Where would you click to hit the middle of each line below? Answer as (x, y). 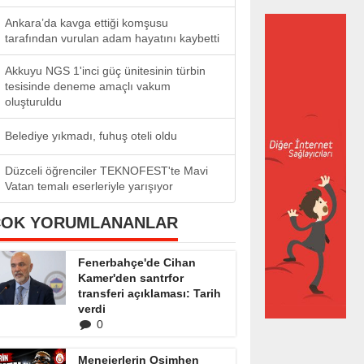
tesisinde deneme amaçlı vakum (88, 86)
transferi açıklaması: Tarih (149, 293)
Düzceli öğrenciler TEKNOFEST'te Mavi (106, 171)
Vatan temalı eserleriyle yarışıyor (89, 186)
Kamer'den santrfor (131, 278)
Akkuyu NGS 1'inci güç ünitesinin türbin (105, 71)
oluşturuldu (33, 102)
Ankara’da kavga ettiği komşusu (87, 23)
